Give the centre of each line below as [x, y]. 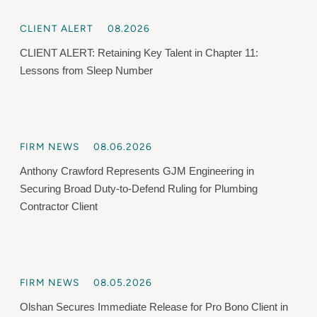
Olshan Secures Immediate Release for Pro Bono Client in [154, 306]
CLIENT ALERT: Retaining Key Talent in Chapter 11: [139, 53]
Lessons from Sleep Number [86, 70]
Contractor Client [59, 206]
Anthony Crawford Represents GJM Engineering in [137, 171]
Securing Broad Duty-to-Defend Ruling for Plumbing [139, 188]
